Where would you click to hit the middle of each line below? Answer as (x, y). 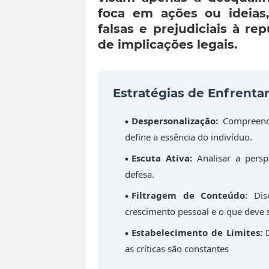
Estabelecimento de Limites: (197, 233)
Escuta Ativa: (162, 158)
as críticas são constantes (178, 249)
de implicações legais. (168, 45)
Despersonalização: (175, 121)
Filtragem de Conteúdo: (190, 195)
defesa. (140, 174)
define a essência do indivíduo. (189, 137)
